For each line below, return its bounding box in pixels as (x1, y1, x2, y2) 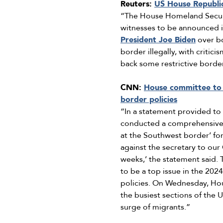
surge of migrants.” (120, 202, 190, 213)
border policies (120, 94, 177, 106)
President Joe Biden (120, 34, 196, 46)
